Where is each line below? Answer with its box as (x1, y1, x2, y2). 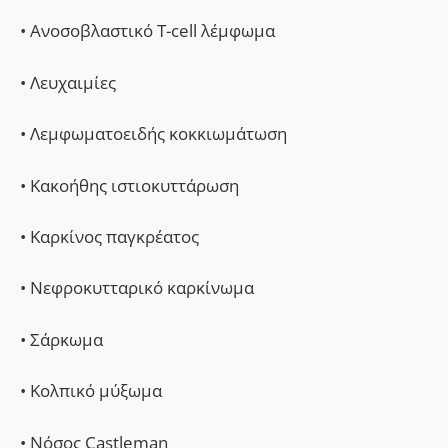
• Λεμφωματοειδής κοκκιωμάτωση (20, 122, 287, 146)
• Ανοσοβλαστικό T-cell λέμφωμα (20, 19, 275, 43)
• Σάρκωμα (20, 327, 103, 351)
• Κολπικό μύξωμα (20, 379, 162, 403)
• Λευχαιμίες (20, 70, 116, 94)
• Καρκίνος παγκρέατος (20, 224, 199, 248)
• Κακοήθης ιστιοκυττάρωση (20, 173, 239, 197)
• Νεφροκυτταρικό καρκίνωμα (20, 276, 254, 300)
